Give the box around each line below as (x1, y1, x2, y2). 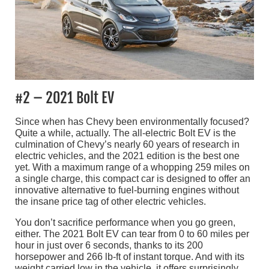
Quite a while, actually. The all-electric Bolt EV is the (15, 127, 236, 138)
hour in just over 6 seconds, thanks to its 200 (15, 240, 203, 250)
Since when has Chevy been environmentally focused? (15, 116, 249, 127)
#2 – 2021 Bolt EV (15, 88, 114, 107)
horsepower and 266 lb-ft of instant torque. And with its (15, 251, 244, 262)
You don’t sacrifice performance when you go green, (15, 217, 235, 228)
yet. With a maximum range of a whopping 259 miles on (15, 162, 250, 172)
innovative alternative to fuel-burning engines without (15, 184, 239, 195)
